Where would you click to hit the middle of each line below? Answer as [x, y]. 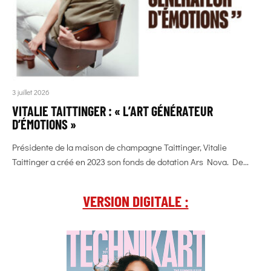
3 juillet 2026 [31, 92]
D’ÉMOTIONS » [44, 124]
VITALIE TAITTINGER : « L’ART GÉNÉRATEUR [113, 110]
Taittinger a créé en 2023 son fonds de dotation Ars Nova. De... [130, 161]
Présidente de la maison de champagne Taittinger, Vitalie [119, 147]
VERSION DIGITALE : [135, 200]
